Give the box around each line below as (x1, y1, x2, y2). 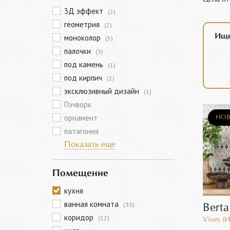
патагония (64, 126, 99, 136)
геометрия (64, 20, 102, 29)
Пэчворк (64, 100, 91, 109)
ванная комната (64, 199, 121, 209)
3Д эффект (64, 6, 105, 16)
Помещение (52, 169, 108, 178)
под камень (64, 60, 105, 69)
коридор (64, 213, 95, 222)
